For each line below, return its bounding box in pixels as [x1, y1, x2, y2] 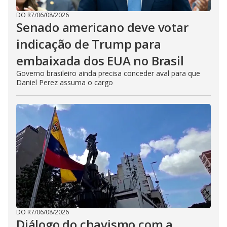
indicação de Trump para [16, 35, 161, 52]
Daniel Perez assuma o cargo [16, 77, 113, 87]
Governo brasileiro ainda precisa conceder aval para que [16, 68, 200, 78]
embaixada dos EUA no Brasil [16, 52, 184, 69]
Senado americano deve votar [16, 18, 188, 35]
